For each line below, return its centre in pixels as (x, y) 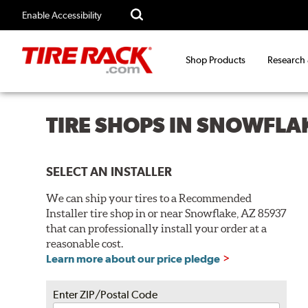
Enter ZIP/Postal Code (106, 294)
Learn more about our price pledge (133, 258)
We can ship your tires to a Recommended (149, 198)
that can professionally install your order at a (157, 228)
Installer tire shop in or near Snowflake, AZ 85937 (167, 213)
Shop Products (216, 60)
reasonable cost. (85, 243)
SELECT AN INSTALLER (109, 171)
